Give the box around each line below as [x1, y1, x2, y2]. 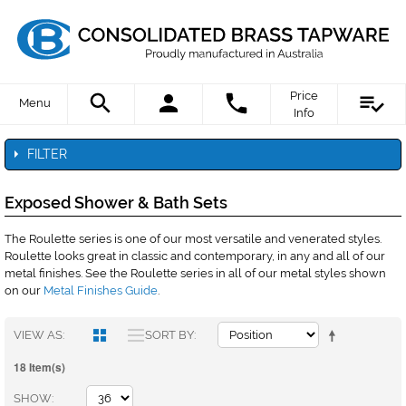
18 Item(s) [14, 358, 65, 375]
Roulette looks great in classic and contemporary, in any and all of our [5, 249, 385, 264]
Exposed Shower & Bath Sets [5, 193, 227, 213]
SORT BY [145, 327, 194, 342]
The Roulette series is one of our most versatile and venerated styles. [5, 232, 382, 246]
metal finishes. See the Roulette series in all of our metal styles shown [5, 266, 386, 281]
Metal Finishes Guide [43, 284, 158, 298]
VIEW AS [14, 327, 63, 342]
